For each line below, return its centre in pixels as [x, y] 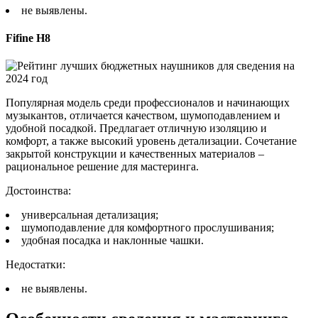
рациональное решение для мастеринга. [102, 167]
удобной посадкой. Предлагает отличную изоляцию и [136, 128]
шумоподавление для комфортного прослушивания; [148, 228]
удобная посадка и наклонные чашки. [113, 241]
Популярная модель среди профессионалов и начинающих [148, 103]
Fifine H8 [28, 38]
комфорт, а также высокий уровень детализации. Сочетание [151, 141]
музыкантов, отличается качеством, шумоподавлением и [143, 116]
